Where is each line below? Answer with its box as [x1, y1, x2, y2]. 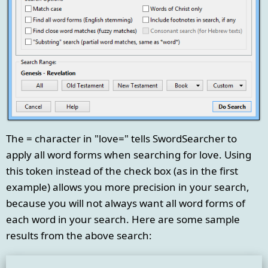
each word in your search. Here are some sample [6, 212, 240, 227]
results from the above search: [6, 229, 152, 243]
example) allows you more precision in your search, [6, 180, 249, 194]
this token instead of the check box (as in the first [6, 164, 238, 178]
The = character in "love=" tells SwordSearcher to [6, 132, 237, 146]
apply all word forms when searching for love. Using [6, 148, 251, 162]
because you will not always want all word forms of [6, 196, 245, 211]
